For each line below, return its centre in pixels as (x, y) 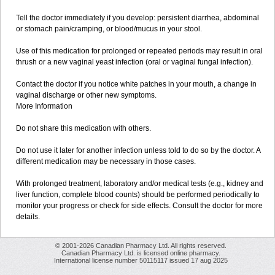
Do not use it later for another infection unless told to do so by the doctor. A (138, 150)
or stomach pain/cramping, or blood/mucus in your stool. (109, 29)
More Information (44, 106)
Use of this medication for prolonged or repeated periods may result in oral (139, 51)
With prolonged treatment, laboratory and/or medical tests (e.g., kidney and (140, 184)
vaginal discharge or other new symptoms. (86, 95)
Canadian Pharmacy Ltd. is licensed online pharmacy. (141, 253)
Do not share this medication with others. (83, 128)
